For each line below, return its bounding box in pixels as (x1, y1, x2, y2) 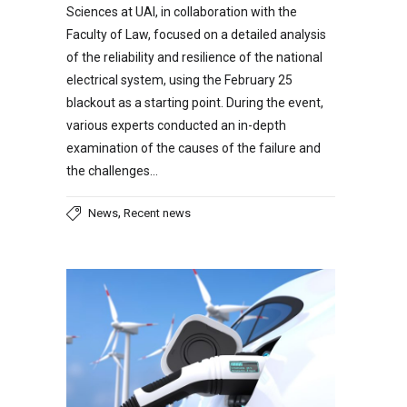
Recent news (124, 205, 191, 220)
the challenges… (66, 163, 158, 178)
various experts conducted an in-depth (66, 117, 286, 133)
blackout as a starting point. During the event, (66, 94, 323, 110)
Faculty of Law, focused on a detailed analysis (66, 26, 326, 42)
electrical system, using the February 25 (66, 72, 293, 87)
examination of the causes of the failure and (66, 140, 321, 155)
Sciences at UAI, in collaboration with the (66, 4, 297, 19)
